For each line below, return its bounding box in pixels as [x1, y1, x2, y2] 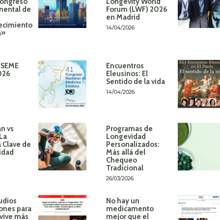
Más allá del [106, 147, 145, 157]
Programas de [106, 124, 153, 133]
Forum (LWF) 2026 [106, 5, 167, 14]
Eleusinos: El [106, 69, 148, 79]
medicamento [106, 204, 154, 213]
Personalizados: [106, 139, 160, 149]
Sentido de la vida [106, 77, 165, 86]
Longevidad [106, 132, 146, 141]
